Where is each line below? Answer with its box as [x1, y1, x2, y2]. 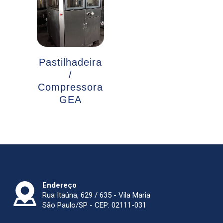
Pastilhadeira [39, 56, 102, 68]
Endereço [42, 181, 77, 190]
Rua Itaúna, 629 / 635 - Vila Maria [42, 191, 150, 200]
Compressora [38, 81, 103, 93]
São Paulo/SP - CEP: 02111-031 [42, 201, 146, 210]
